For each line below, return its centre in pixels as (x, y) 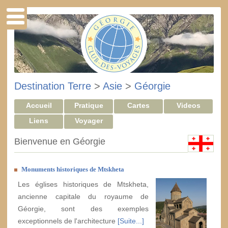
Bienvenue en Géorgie (60, 141)
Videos (188, 105)
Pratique (89, 105)
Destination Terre (53, 86)
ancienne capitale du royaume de (83, 196)
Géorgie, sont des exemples (83, 209)
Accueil (39, 105)
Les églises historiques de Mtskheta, (83, 184)
